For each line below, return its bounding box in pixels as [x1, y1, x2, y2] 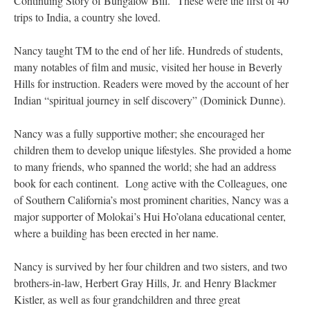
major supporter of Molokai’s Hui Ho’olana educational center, [14, 209, 286, 224]
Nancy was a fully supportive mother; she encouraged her [14, 126, 264, 141]
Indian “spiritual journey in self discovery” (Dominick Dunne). [14, 93, 286, 108]
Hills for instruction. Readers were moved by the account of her [14, 76, 289, 91]
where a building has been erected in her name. [14, 226, 219, 241]
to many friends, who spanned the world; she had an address [14, 159, 276, 174]
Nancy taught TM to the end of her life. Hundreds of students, [14, 43, 283, 58]
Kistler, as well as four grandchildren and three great [14, 292, 240, 307]
